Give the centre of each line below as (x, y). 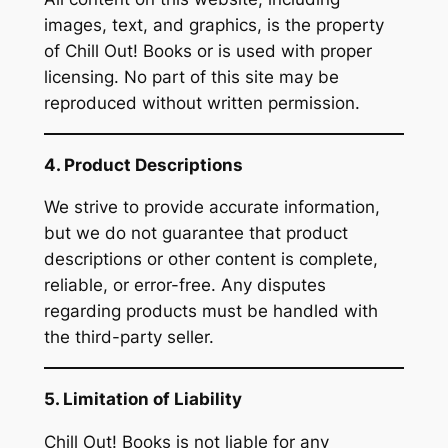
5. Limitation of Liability (142, 398)
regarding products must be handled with (210, 311)
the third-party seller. (128, 337)
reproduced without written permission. (201, 102)
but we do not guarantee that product (195, 233)
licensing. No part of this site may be (191, 76)
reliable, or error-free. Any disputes (184, 285)
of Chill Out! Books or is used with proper (207, 50)
